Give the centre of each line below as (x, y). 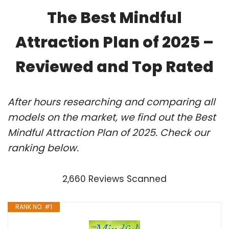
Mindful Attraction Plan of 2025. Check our (109, 132)
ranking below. (43, 148)
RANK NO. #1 (34, 207)
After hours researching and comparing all (111, 102)
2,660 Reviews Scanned (114, 179)
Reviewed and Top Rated (114, 67)
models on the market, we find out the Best (112, 117)
